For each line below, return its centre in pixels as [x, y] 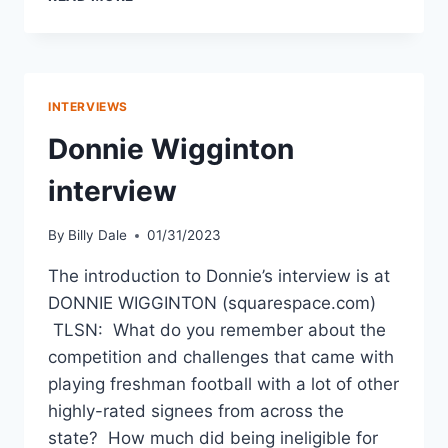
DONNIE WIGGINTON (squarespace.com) [212, 303]
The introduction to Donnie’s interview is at [219, 276]
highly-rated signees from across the [196, 411]
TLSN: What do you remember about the [217, 330]
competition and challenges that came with [221, 357]
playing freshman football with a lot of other [223, 384]
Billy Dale [98, 235]
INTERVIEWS [88, 106]
